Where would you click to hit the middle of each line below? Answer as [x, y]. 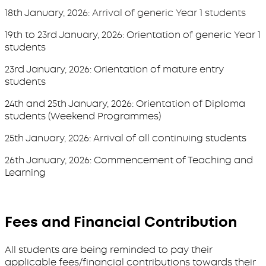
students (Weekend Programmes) [83, 116]
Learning [25, 172]
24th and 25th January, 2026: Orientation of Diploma [125, 103]
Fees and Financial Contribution [121, 222]
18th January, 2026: [48, 12]
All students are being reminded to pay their [109, 249]
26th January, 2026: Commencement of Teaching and [129, 160]
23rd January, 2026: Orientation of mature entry [114, 69]
